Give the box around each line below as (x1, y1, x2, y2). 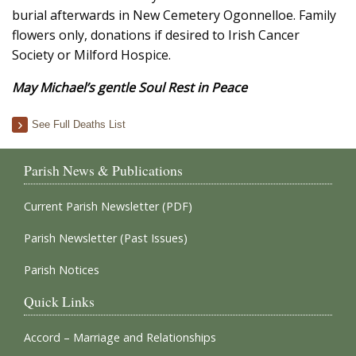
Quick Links (24, 292, 95, 311)
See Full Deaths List (32, 118, 126, 130)
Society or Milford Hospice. (12, 46, 171, 64)
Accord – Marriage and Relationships (24, 330, 216, 345)
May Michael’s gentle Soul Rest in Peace (12, 79, 247, 96)
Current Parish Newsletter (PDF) (24, 199, 192, 214)
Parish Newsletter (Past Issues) (24, 230, 188, 246)
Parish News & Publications (24, 161, 183, 180)
